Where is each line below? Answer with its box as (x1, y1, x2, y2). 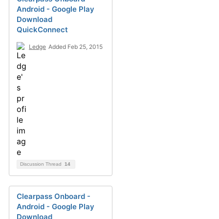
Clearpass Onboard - (17, 192, 90, 201)
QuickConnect (17, 25, 68, 34)
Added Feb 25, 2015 (48, 43, 103, 50)
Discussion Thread (20, 161, 63, 167)
